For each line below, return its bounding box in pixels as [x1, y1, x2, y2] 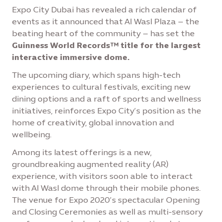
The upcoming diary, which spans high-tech [12, 70, 180, 80]
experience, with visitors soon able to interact [12, 171, 193, 181]
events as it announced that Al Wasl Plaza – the [12, 17, 199, 26]
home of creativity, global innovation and [12, 118, 174, 127]
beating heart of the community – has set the [12, 29, 195, 38]
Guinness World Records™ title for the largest [12, 41, 201, 50]
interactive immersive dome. [12, 53, 130, 62]
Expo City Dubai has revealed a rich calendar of [12, 5, 197, 14]
